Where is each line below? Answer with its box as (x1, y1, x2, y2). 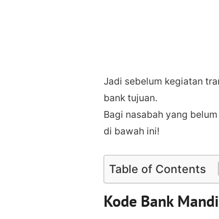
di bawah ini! (104, 125, 159, 137)
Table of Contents (109, 162, 206, 176)
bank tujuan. (104, 91, 157, 104)
